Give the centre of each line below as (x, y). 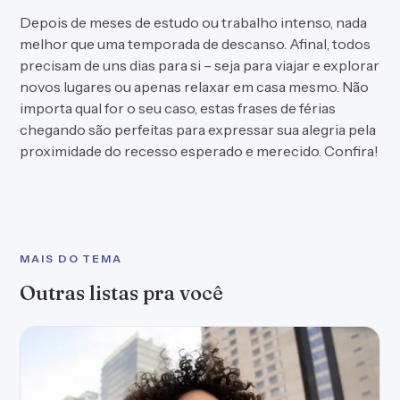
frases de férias (287, 108)
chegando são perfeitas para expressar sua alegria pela (198, 129)
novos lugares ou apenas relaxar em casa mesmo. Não (194, 87)
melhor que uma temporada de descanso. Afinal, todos (195, 44)
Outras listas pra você (121, 293)
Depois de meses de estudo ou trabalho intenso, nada (193, 22)
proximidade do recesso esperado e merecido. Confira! (199, 151)
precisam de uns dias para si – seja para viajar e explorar (200, 65)
